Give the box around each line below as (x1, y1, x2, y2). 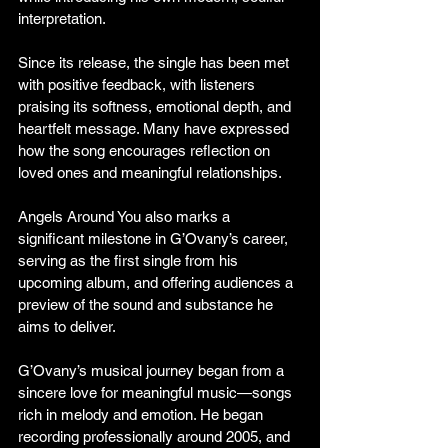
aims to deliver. (18, 318, 116, 336)
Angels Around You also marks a (18, 208, 234, 226)
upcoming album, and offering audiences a (18, 274, 297, 292)
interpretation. (18, 10, 106, 28)
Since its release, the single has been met (18, 54, 293, 72)
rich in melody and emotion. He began (18, 406, 267, 424)
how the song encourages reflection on (18, 142, 274, 160)
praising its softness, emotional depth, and (18, 98, 295, 116)
